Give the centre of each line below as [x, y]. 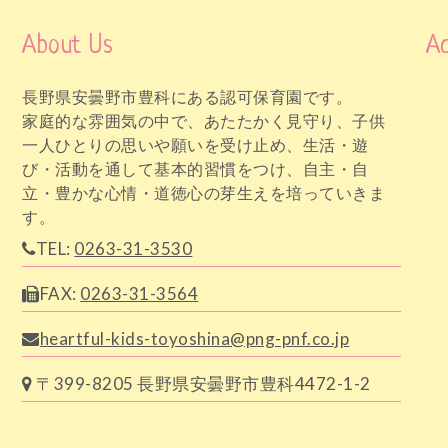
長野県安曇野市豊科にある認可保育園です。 [187, 96]
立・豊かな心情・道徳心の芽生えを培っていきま [204, 192]
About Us [68, 46]
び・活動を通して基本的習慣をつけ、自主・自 [195, 168]
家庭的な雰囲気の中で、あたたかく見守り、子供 [204, 120]
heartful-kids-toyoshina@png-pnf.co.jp [194, 338]
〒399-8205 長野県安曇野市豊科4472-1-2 [201, 383]
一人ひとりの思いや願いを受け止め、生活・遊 [195, 144]
